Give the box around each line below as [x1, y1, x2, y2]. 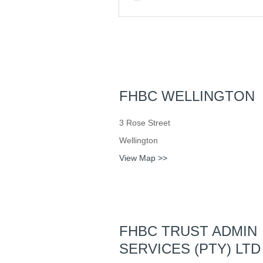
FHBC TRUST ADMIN [119, 223, 257, 239]
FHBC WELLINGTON [119, 88, 255, 104]
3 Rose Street [119, 118, 170, 127]
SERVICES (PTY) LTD [119, 241, 261, 257]
